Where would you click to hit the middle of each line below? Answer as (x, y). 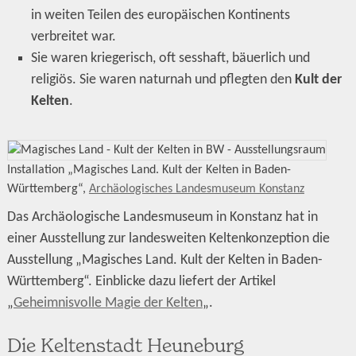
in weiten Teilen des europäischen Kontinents (161, 15)
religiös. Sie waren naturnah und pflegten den (163, 79)
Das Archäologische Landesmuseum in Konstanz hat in (162, 217)
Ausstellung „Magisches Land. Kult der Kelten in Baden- (164, 260)
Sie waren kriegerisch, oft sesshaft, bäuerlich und (171, 58)
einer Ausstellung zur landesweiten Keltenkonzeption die (168, 238)
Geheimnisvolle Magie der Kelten (108, 303)
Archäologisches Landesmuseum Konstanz (196, 189)
